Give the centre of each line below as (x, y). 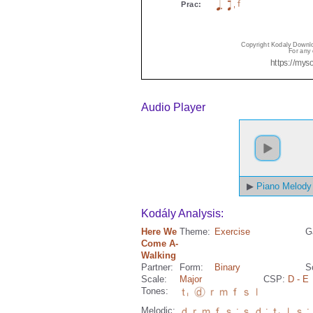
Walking (159, 255)
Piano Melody (284, 186)
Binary (227, 267)
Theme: (195, 232)
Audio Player (173, 107)
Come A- (160, 243)
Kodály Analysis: (182, 213)
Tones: (155, 291)
